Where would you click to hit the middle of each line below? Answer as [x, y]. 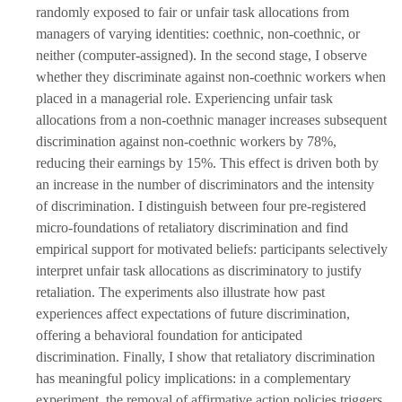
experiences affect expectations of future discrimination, [193, 314]
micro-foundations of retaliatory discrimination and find [192, 228]
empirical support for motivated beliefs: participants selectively [212, 249]
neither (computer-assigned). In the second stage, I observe [201, 56]
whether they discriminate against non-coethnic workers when [211, 77]
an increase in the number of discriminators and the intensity [205, 185]
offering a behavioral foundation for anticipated [169, 336]
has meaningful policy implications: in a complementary [193, 379]
